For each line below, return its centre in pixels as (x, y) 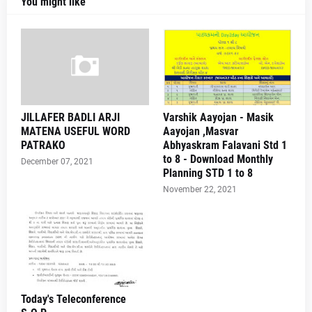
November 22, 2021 (200, 189)
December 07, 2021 (57, 162)
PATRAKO (43, 145)
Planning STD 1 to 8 (208, 173)
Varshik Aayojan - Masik (218, 117)
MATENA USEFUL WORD (76, 131)
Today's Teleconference (73, 299)
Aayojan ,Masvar (201, 131)
